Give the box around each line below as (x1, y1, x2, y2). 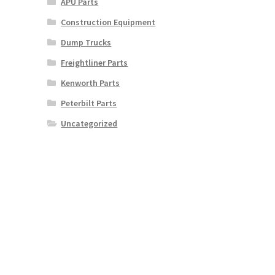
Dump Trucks (61, 36, 112, 48)
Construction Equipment (61, 16, 156, 28)
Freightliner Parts (61, 56, 128, 68)
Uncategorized (61, 117, 118, 129)
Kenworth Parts (61, 77, 120, 88)
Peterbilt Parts (61, 97, 117, 109)
